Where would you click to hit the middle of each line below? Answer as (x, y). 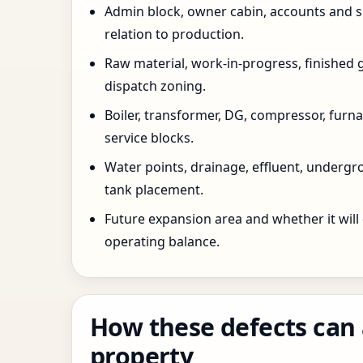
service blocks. (149, 138)
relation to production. (174, 34)
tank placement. (154, 190)
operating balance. (162, 241)
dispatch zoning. (155, 86)
